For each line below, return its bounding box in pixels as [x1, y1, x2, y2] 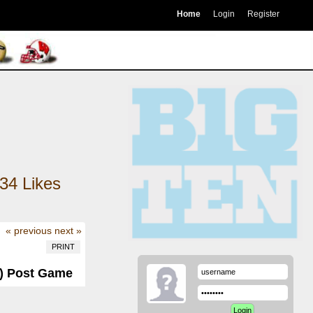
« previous [5, 224, 52, 236]
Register [247, 9, 279, 19]
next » [54, 224, 82, 236]
